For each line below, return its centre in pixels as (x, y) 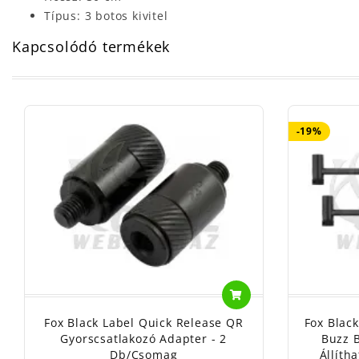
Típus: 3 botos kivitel (106, 16)
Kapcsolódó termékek (91, 47)
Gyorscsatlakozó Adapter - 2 (144, 339)
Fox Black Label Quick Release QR (143, 323)
